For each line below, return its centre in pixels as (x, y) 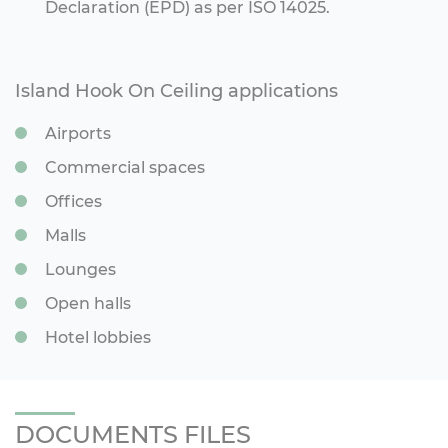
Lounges (82, 270)
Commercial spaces (127, 168)
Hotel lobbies (100, 338)
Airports (80, 134)
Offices (75, 202)
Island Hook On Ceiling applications (179, 91)
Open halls (90, 304)
